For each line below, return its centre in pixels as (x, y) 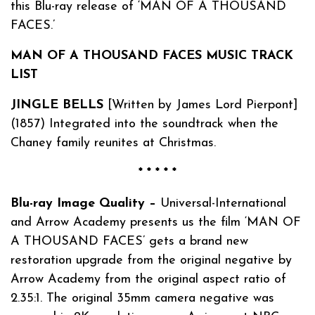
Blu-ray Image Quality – (83, 203)
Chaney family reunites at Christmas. (113, 143)
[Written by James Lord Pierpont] (201, 105)
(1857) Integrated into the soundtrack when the (144, 124)
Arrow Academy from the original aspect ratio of (148, 279)
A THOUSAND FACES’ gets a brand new (129, 241)
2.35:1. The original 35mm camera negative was (142, 298)
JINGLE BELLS (57, 105)
